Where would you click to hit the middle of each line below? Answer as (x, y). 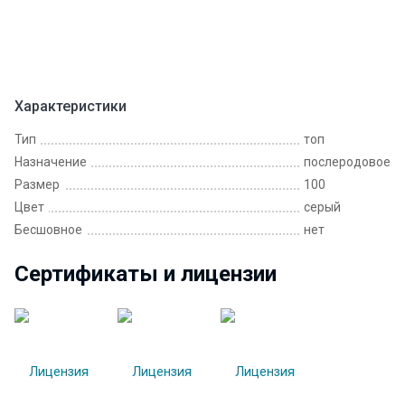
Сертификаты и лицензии (146, 274)
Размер (37, 184)
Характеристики (71, 106)
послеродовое (347, 162)
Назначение (51, 162)
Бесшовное (48, 230)
